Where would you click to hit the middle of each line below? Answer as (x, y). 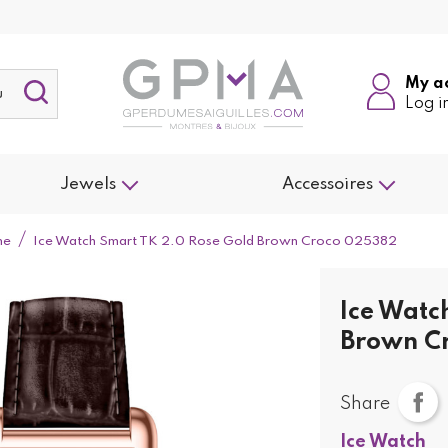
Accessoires (327, 185)
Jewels (88, 185)
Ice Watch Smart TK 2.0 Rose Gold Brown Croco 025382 (215, 241)
